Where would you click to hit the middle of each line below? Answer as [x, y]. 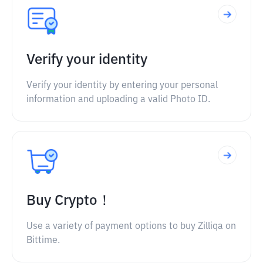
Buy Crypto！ [69, 201]
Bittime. [43, 241]
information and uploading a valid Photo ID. [118, 100]
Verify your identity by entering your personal [122, 86]
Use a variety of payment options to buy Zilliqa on [131, 227]
